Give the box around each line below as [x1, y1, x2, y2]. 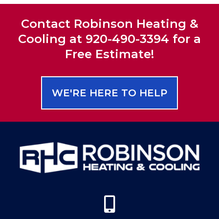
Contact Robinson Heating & [21, 16, 198, 31]
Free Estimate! [65, 46, 154, 61]
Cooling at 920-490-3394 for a [18, 31, 201, 46]
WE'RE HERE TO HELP [52, 87, 167, 99]
